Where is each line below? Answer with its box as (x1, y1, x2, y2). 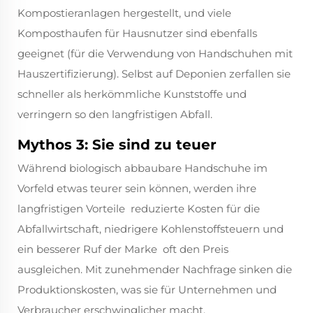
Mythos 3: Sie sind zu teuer (17, 136, 217, 154)
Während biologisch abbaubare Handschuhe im (17, 161, 268, 175)
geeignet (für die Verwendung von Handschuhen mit (17, 47, 293, 61)
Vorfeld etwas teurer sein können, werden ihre (17, 182, 256, 196)
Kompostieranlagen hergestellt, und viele (17, 6, 231, 20)
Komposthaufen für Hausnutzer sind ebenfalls (17, 27, 257, 41)
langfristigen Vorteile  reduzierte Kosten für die (17, 202, 260, 216)
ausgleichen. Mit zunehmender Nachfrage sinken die (17, 263, 292, 277)
